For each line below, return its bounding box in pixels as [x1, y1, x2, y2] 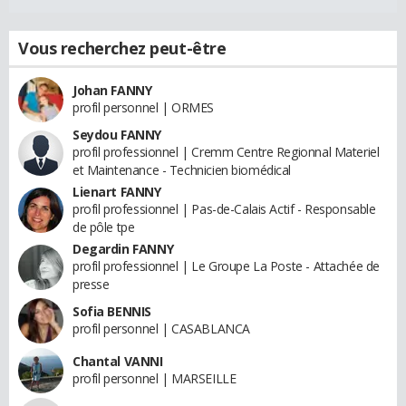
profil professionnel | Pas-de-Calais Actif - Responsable [72, 200, 376, 218]
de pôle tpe [72, 218, 135, 237]
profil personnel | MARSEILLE [72, 370, 237, 388]
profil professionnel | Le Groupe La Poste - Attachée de [72, 257, 380, 275]
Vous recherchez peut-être [18, 37, 227, 60]
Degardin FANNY [72, 240, 174, 258]
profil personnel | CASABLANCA [72, 320, 250, 338]
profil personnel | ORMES [72, 99, 214, 117]
